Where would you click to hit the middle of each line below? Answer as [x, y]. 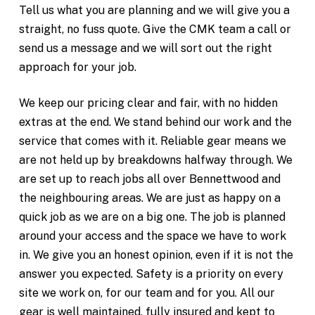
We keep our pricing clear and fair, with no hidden [149, 103]
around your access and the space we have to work [153, 236]
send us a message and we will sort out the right [146, 48]
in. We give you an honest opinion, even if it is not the [156, 255]
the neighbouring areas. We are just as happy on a [150, 198]
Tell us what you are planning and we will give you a [155, 10]
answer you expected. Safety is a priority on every [152, 274]
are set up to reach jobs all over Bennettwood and [150, 179]
